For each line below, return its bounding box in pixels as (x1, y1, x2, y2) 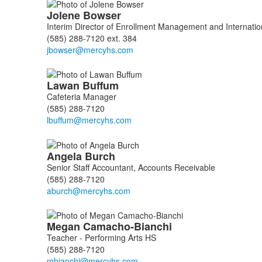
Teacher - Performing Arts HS (46, 231, 156, 243)
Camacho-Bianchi (82, 218, 175, 234)
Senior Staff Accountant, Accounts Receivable (46, 161, 215, 173)
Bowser (82, 7, 124, 23)
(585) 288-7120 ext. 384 (46, 32, 137, 44)
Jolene (46, 7, 83, 23)
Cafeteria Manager (46, 91, 116, 103)
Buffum (82, 78, 122, 94)
